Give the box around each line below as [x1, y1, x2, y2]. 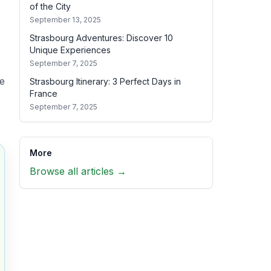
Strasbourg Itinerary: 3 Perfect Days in [30, 76, 181, 87]
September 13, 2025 [30, 15, 101, 24]
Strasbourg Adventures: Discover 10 [30, 33, 173, 43]
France [30, 88, 57, 99]
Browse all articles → [30, 165, 126, 177]
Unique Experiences [30, 45, 111, 55]
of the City [30, 1, 71, 11]
